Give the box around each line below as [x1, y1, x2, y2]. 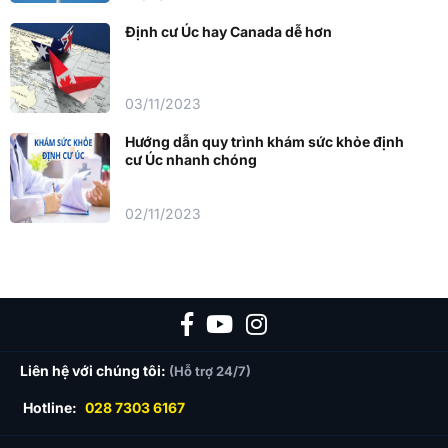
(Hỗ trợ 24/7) [169, 362, 251, 379]
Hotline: [23, 398, 77, 416]
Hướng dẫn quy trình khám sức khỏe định [125, 132, 404, 150]
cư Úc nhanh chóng [125, 150, 257, 168]
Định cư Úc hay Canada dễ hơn [125, 22, 332, 40]
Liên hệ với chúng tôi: [20, 361, 169, 379]
